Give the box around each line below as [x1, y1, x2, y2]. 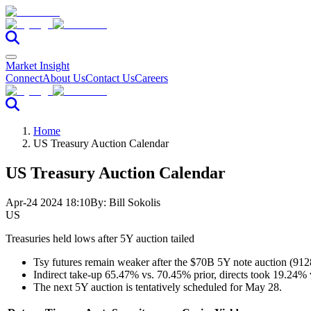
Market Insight [6, 60, 69, 72]
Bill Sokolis [109, 196, 160, 208]
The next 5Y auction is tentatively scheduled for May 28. [33, 280, 282, 293]
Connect [6, 72, 42, 84]
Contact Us [85, 72, 135, 84]
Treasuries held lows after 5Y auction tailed [6, 232, 194, 244]
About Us [42, 72, 85, 84]
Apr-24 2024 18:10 [6, 196, 90, 208]
